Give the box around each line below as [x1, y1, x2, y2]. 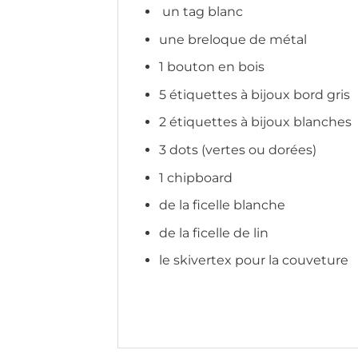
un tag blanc [158, 4, 243, 20]
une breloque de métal [158, 31, 307, 47]
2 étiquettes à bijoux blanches [158, 114, 352, 130]
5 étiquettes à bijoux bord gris [158, 86, 350, 102]
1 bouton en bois [158, 59, 265, 75]
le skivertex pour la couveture [158, 253, 348, 268]
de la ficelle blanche [158, 197, 285, 213]
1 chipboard [158, 169, 233, 185]
